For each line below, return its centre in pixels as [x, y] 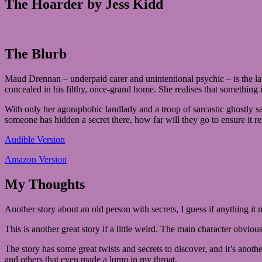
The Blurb [36, 54]
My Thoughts [45, 184]
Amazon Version [36, 159]
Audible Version [35, 139]
